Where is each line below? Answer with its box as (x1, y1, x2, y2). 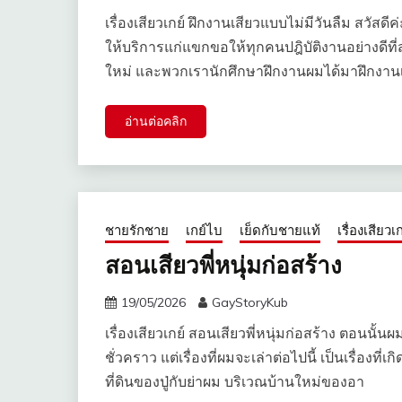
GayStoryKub (212, 294, 288, 311)
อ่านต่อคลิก (125, 113, 187, 130)
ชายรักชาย (105, 222, 169, 240)
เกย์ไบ (186, 222, 223, 240)
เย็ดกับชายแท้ (240, 222, 320, 240)
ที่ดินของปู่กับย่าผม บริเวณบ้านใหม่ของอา (105, 372, 364, 391)
